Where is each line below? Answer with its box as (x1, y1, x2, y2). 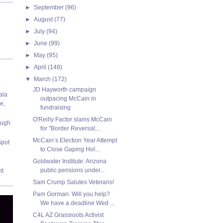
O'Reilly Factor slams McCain (32, 115, 112, 123)
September (34, 3, 66, 11)
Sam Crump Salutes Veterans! (32, 178, 114, 186)
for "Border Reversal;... (40, 124, 101, 132)
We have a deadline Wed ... (40, 199, 114, 207)
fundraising (40, 104, 71, 111)
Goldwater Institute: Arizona (32, 157, 107, 165)
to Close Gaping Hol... (40, 145, 100, 153)
